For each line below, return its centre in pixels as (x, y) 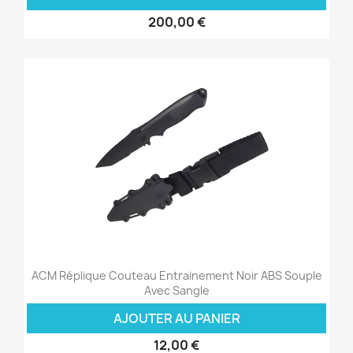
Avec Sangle (176, 291)
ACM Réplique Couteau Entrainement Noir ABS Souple (176, 276)
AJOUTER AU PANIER (176, 319)
